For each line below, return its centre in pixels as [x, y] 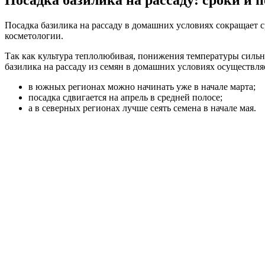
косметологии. [34, 35]
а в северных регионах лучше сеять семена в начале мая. [142, 108]
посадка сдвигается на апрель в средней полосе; [125, 97]
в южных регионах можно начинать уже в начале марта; [142, 86]
